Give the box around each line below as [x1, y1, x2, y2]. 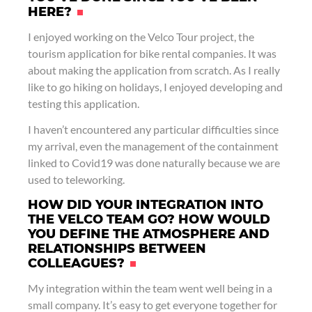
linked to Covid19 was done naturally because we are [28, 156, 280, 170]
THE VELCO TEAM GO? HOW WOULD [28, 212, 270, 228]
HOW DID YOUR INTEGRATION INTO [28, 197, 263, 213]
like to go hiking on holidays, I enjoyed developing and [28, 80, 283, 94]
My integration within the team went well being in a [28, 281, 272, 295]
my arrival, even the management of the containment [28, 139, 279, 153]
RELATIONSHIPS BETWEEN [28, 241, 206, 257]
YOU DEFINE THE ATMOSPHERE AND [28, 226, 270, 242]
